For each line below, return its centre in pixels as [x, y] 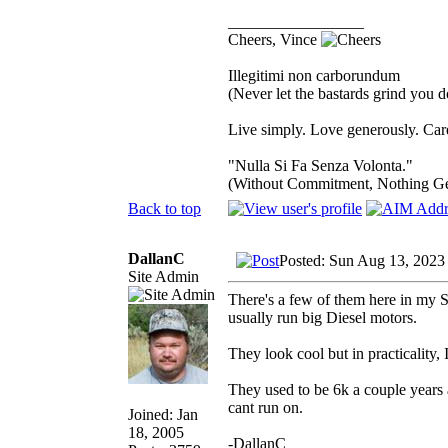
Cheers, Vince [274, 39]
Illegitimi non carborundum [314, 75]
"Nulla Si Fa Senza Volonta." [320, 165]
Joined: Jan [163, 414]
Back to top [164, 208]
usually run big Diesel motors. [322, 317]
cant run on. [265, 407]
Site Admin [163, 276]
